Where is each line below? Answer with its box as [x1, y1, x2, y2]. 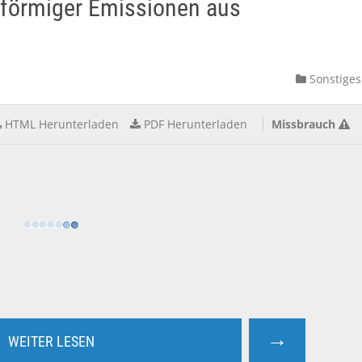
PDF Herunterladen [144, 116, 247, 132]
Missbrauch [271, 116, 335, 132]
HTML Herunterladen [5, 116, 119, 132]
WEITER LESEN [7, 333, 95, 350]
